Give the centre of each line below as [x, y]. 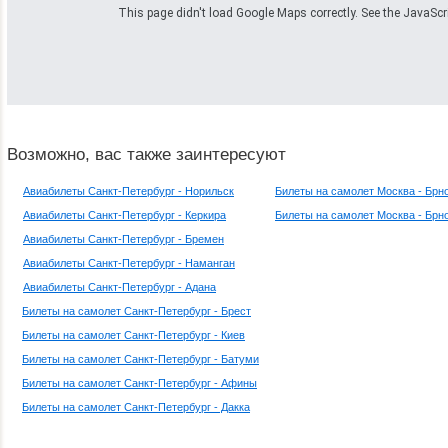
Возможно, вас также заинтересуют [146, 154]
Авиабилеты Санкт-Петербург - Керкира [124, 215]
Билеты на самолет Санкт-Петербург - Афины [139, 383]
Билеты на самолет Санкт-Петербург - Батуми [140, 359]
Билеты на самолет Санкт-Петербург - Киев [133, 335]
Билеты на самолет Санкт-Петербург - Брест [136, 311]
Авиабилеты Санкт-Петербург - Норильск [128, 191]
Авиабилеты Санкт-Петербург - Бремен [123, 239]
